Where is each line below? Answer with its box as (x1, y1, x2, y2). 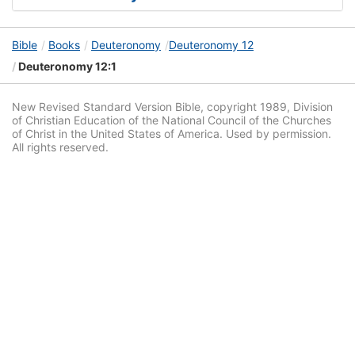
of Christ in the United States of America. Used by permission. (12, 127, 331, 141)
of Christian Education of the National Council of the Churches (12, 113, 331, 128)
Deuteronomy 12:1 (16, 59, 116, 74)
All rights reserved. (12, 140, 109, 155)
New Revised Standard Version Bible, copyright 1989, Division (12, 100, 333, 114)
